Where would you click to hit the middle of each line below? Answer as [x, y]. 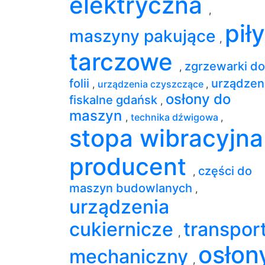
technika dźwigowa [176, 117]
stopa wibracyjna [166, 138]
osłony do [198, 99]
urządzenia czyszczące [152, 84]
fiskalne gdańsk [115, 100]
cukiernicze [124, 229]
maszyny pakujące [144, 36]
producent [131, 166]
